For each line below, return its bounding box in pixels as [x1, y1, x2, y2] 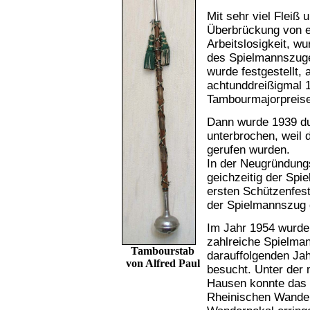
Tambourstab [131, 244, 194, 257]
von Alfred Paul [125, 257, 200, 269]
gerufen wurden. [206, 143, 290, 156]
